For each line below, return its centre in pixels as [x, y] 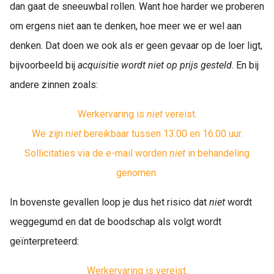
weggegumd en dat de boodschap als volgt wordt [116, 222]
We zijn [48, 134]
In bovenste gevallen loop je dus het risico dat [109, 202]
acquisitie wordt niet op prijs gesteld [155, 65]
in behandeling [217, 153]
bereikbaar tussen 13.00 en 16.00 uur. [162, 134]
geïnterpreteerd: [44, 241]
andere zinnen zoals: [54, 85]
